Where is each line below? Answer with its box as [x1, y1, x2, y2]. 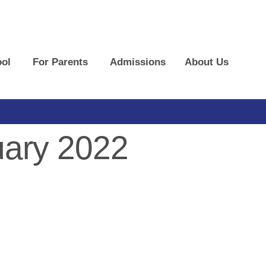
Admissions [109, 56, 166, 68]
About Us [184, 56, 229, 68]
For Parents [32, 56, 88, 68]
